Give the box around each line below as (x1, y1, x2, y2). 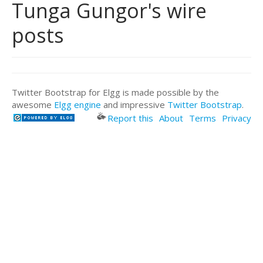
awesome (12, 98, 54, 110)
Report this (107, 112, 153, 124)
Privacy (222, 112, 251, 124)
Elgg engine (54, 98, 101, 110)
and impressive (101, 98, 167, 110)
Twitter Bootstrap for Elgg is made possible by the (12, 86, 219, 98)
